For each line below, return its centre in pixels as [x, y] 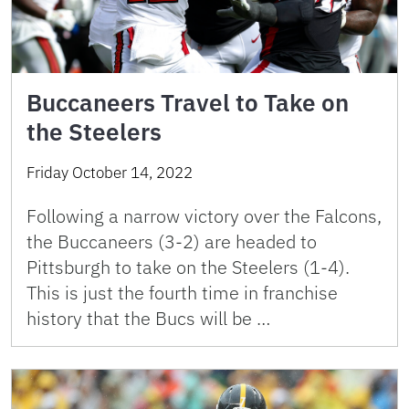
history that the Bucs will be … [148, 318]
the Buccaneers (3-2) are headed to [172, 241]
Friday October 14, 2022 [110, 172]
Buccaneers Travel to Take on [188, 102]
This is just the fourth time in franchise [182, 292]
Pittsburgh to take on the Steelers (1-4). [188, 267]
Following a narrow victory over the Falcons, [204, 215]
